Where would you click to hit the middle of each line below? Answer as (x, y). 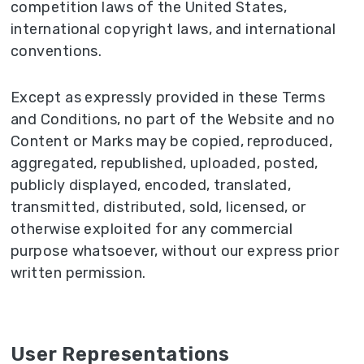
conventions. (56, 52)
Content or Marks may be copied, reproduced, (172, 142)
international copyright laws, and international (173, 30)
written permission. (78, 273)
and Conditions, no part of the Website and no (173, 120)
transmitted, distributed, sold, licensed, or (158, 208)
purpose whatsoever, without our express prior (175, 251)
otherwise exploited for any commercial (152, 230)
